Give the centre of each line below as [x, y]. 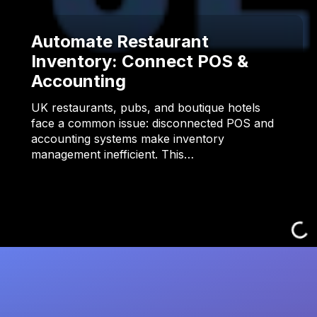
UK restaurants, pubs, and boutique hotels [146, 108]
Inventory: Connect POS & [140, 62]
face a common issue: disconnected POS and [152, 123]
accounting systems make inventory [128, 139]
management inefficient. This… [113, 155]
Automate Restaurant [120, 42]
